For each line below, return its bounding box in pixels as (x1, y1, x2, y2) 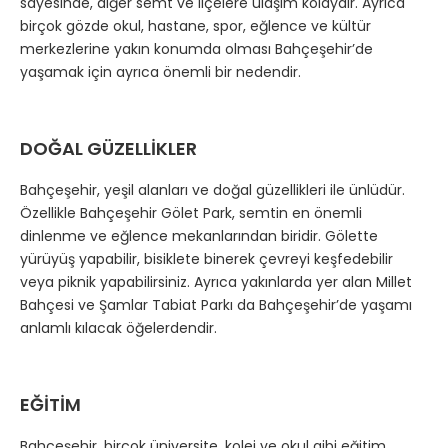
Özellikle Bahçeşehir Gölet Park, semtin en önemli (20, 203, 362, 224)
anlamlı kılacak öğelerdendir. (20, 318, 217, 339)
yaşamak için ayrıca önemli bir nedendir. (20, 62, 301, 83)
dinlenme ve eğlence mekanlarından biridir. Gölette (20, 226, 378, 247)
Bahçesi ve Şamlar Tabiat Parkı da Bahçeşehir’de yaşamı (20, 295, 412, 316)
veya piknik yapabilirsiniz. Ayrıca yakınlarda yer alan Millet (20, 272, 412, 293)
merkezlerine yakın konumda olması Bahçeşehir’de (20, 39, 373, 60)
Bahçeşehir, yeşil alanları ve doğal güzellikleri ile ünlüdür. (20, 180, 405, 201)
